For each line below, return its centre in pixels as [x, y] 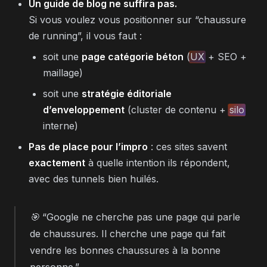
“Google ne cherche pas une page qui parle [141, 217]
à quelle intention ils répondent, [158, 162]
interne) [60, 125]
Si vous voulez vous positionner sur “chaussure [137, 19]
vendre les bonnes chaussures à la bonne [125, 250]
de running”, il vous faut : [85, 35]
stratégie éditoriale [127, 93]
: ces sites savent [187, 146]
